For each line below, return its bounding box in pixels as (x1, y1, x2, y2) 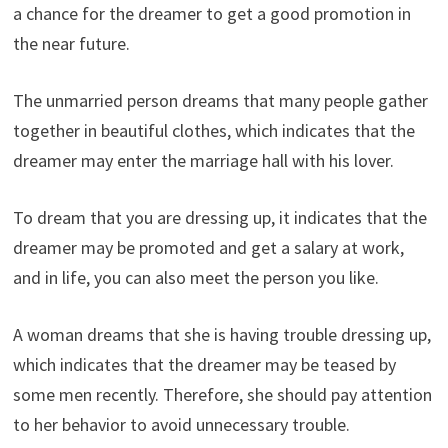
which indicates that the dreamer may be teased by (12, 352, 396, 376)
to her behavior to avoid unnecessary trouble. (12, 412, 350, 436)
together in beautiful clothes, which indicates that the (12, 118, 415, 142)
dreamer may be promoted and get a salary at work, (12, 235, 404, 259)
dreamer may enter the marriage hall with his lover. (12, 148, 394, 172)
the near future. (12, 31, 130, 55)
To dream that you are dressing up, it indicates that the (12, 205, 427, 229)
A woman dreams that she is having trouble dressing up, (12, 322, 431, 346)
